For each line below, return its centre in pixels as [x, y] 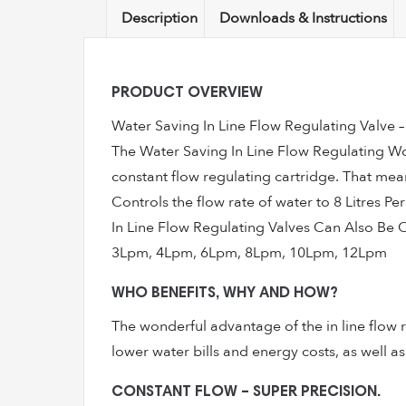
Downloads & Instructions [303, 18]
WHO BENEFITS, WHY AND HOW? [225, 294]
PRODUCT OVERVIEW [187, 94]
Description [159, 18]
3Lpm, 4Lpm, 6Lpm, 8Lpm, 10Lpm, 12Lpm [249, 253]
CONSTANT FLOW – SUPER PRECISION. [246, 393]
